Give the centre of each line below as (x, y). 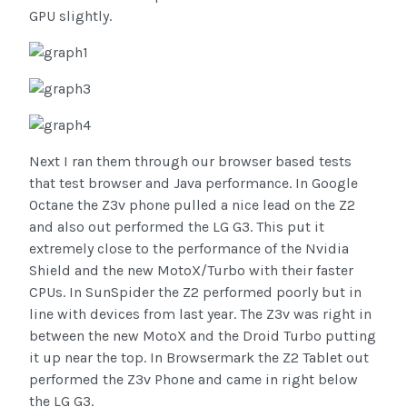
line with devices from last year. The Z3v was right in (200, 314)
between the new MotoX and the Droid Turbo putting (203, 336)
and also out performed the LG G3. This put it (177, 227)
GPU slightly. (70, 16)
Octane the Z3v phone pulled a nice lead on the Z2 (192, 205)
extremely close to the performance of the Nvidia (189, 249)
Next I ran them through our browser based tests (190, 162)
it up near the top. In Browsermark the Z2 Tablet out (199, 358)
